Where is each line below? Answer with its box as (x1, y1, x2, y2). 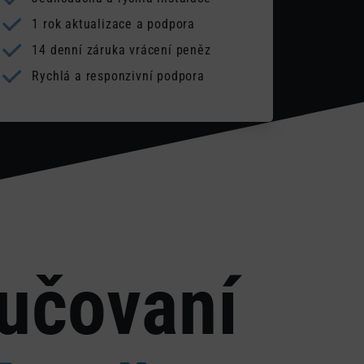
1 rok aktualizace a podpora (28, 16, 196, 32)
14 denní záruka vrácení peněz (28, 42, 211, 58)
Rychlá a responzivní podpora (28, 68, 205, 84)
